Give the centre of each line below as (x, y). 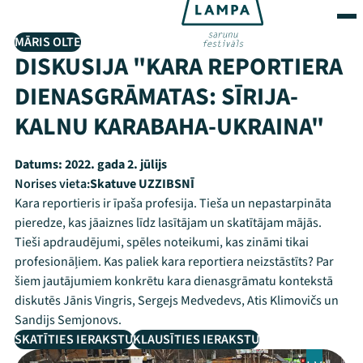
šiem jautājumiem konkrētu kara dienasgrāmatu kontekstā (174, 281)
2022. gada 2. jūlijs (115, 164)
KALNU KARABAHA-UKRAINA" (169, 127)
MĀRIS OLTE (48, 42)
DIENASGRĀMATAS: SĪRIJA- (156, 97)
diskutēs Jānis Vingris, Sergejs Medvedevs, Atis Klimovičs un (177, 301)
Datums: (38, 164)
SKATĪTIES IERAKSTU (74, 340)
